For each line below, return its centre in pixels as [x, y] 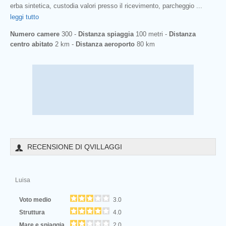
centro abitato [32, 44]
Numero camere [35, 34]
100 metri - [151, 34]
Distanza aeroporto [105, 44]
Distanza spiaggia [106, 34]
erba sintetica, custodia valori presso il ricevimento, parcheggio [103, 6]
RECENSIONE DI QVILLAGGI [75, 147]
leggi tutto [24, 17]
